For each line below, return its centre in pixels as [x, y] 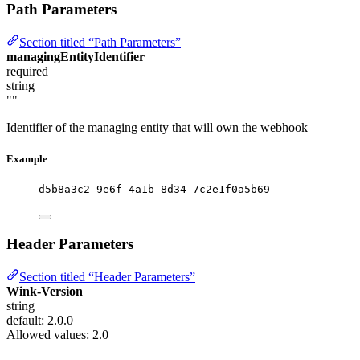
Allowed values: [49, 334]
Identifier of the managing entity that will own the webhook [157, 127]
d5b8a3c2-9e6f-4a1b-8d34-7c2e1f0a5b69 [154, 190]
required [27, 71]
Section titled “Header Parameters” [107, 276]
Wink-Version [45, 291]
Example [27, 158]
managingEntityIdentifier [76, 56]
